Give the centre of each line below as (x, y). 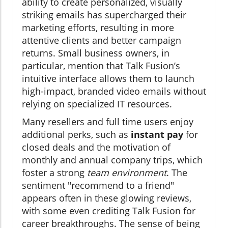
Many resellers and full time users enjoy (108, 121)
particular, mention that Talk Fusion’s (101, 65)
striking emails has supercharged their (104, 15)
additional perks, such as (76, 134)
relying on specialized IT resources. (97, 104)
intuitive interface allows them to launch (108, 78)
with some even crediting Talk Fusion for (109, 210)
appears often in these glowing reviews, (107, 198)
